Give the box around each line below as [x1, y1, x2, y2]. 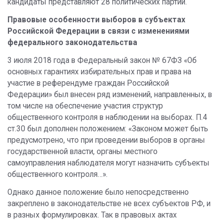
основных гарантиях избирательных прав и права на [7, 67, 191, 76]
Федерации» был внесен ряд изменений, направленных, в [7, 90, 212, 99]
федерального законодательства [7, 38, 137, 47]
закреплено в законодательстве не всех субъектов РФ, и [7, 199, 211, 208]
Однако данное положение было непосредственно [7, 188, 189, 197]
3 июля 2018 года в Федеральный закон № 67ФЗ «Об [7, 56, 197, 65]
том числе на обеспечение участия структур [7, 102, 163, 111]
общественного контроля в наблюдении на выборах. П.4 [7, 113, 207, 122]
